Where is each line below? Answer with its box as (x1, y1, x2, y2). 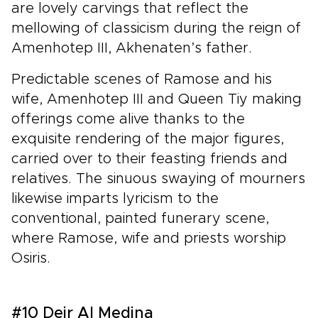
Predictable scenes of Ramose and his (11, 72, 272, 87)
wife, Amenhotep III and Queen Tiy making (11, 92, 302, 106)
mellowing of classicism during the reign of (11, 21, 301, 35)
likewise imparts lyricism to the (11, 191, 219, 206)
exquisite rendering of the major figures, (11, 131, 284, 146)
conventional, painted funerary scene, (11, 211, 269, 226)
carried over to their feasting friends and (11, 151, 287, 166)
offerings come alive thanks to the (11, 111, 245, 126)
